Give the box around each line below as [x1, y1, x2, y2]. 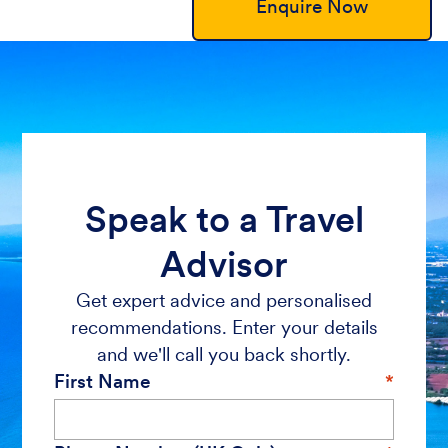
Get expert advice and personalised [76, 288, 372, 312]
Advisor [160, 241, 288, 287]
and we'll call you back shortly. [97, 342, 351, 366]
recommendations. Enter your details [70, 315, 378, 339]
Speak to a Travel [84, 196, 364, 242]
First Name [54, 369, 152, 393]
